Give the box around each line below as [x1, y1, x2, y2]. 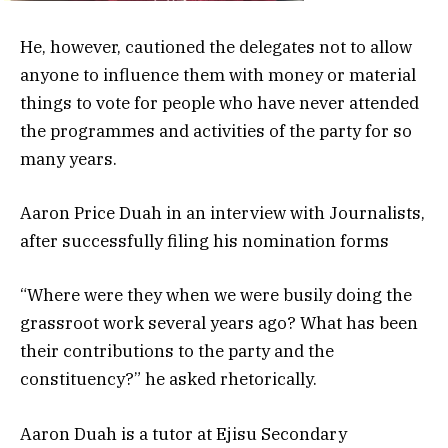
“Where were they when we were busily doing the [20, 284, 412, 307]
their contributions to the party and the [20, 340, 334, 363]
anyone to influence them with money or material [20, 64, 416, 87]
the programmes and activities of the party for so [20, 120, 412, 143]
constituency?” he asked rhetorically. [20, 368, 317, 391]
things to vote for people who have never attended [20, 92, 419, 115]
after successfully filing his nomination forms [20, 230, 389, 253]
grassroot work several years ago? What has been [20, 312, 418, 335]
